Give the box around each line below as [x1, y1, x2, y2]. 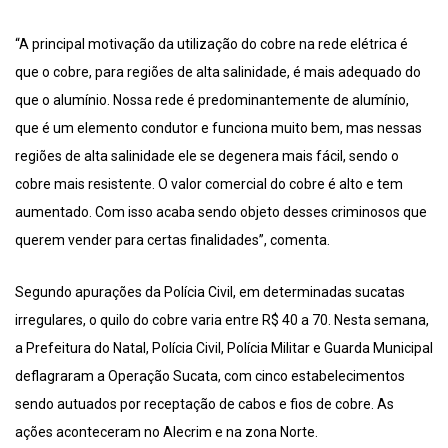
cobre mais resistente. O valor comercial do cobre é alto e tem [15, 176, 403, 193]
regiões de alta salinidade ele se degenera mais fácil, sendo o [15, 148, 399, 165]
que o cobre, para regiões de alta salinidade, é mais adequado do [15, 64, 421, 81]
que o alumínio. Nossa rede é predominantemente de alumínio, [15, 92, 409, 109]
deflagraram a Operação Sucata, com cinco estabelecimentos [15, 368, 405, 385]
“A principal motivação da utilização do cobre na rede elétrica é [15, 36, 408, 53]
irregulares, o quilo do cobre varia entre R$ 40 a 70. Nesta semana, [15, 312, 429, 329]
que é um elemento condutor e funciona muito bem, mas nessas [15, 120, 422, 137]
